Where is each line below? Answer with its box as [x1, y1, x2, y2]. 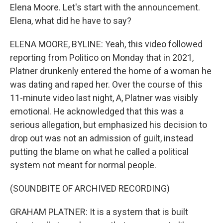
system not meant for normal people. [10, 160, 156, 170]
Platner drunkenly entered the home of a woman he [10, 66, 212, 76]
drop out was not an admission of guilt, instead [10, 133, 193, 143]
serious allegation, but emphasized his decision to [10, 119, 207, 130]
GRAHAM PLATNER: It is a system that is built [10, 207, 188, 217]
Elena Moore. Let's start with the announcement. [10, 2, 200, 12]
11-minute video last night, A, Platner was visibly [10, 93, 198, 103]
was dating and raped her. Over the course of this [10, 79, 203, 90]
